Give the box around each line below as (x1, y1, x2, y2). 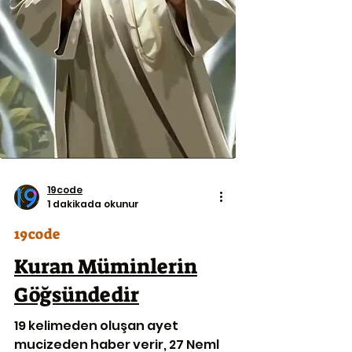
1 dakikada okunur (47, 197, 139, 211)
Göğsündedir (14, 281, 139, 308)
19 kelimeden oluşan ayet (14, 317, 178, 335)
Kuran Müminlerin (14, 253, 197, 280)
